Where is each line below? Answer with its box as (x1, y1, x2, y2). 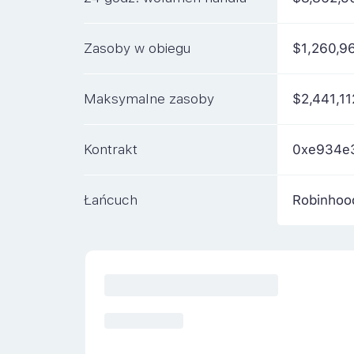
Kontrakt (83, 141, 137, 158)
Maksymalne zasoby (83, 91, 214, 107)
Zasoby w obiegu (83, 40, 190, 57)
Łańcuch (83, 192, 137, 209)
